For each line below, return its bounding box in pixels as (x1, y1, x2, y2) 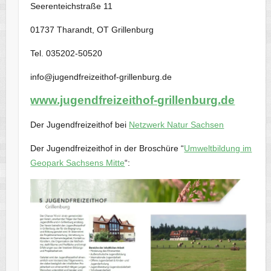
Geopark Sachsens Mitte (30, 157, 125, 168)
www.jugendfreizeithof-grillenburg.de (30, 93, 235, 106)
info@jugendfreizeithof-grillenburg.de (30, 71, 172, 82)
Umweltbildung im (184, 143, 252, 153)
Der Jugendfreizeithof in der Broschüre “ (30, 143, 184, 153)
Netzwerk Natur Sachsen (129, 119, 224, 129)
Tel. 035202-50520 (30, 48, 103, 58)
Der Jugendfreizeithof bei (30, 119, 129, 129)
